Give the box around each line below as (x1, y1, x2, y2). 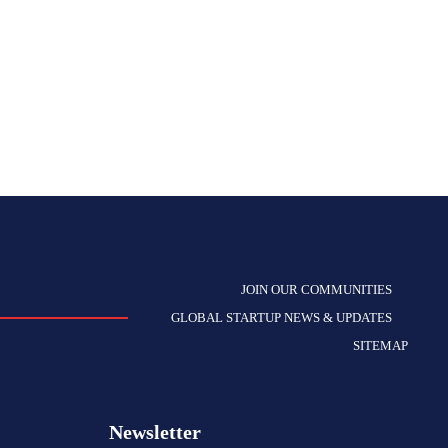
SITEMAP (353, 338, 408, 353)
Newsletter (109, 421, 202, 443)
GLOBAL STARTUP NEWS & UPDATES (171, 310, 392, 325)
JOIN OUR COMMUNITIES (241, 282, 392, 297)
